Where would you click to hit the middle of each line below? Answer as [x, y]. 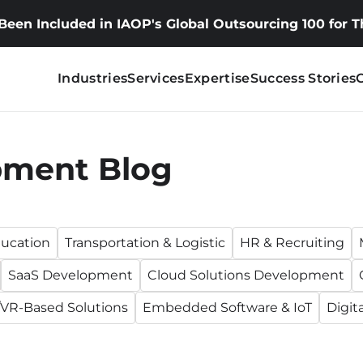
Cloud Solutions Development [246, 275]
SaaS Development [70, 275]
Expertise [217, 78]
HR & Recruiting [292, 243]
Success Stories [303, 78]
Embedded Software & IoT [227, 307]
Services [156, 78]
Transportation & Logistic [145, 243]
